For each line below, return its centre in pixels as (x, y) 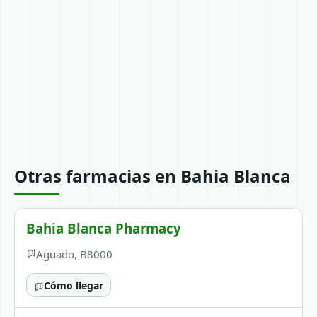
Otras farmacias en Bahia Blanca (152, 176)
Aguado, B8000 (74, 254)
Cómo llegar (73, 285)
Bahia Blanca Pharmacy (104, 228)
